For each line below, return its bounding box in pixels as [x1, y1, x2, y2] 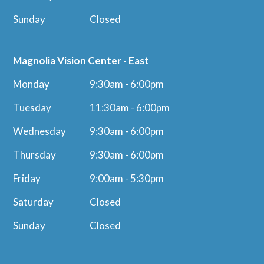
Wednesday [13, 124, 67, 137]
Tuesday [13, 101, 52, 114]
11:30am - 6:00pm [90, 101, 170, 114]
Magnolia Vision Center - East [13, 54, 150, 67]
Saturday [13, 195, 54, 208]
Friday [13, 171, 41, 184]
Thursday [13, 148, 57, 161]
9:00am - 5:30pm [90, 171, 164, 184]
